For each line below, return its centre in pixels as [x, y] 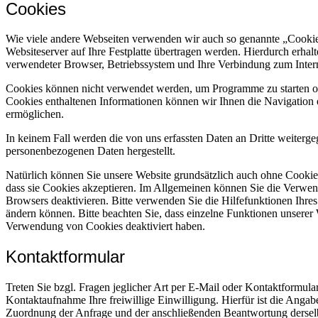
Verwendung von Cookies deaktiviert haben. [105, 226]
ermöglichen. [35, 114]
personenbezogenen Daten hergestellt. [91, 151]
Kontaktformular [65, 257]
